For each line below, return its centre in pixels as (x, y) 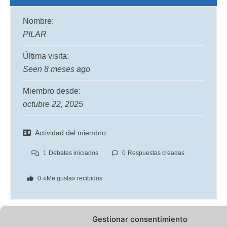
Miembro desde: (52, 91)
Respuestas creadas (156, 153)
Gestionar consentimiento (140, 219)
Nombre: (38, 21)
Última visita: (46, 56)
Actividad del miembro (70, 133)
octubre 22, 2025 (53, 104)
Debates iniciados (73, 153)
